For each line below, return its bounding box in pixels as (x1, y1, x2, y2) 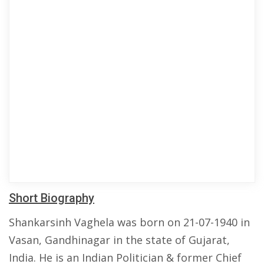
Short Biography (9, 191, 94, 205)
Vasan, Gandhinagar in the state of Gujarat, (9, 233, 230, 247)
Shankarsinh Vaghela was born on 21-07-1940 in (9, 215, 250, 229)
